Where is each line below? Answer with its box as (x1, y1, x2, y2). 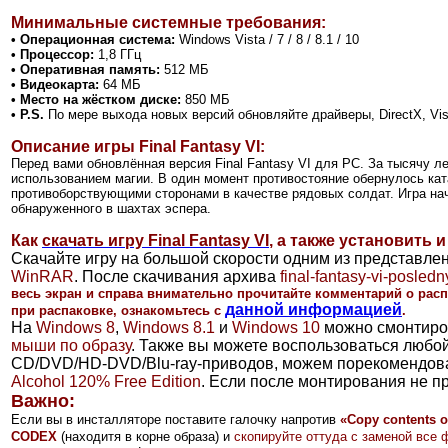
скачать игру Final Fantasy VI (42, 231, 269, 249)
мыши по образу (11, 336, 131, 354)
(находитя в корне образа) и (57, 428, 234, 444)
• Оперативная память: (11, 61, 160, 77)
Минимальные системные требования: (11, 13, 326, 31)
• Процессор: (11, 46, 94, 62)
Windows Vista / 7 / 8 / (179, 31, 315, 47)
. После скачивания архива (74, 267, 276, 285)
